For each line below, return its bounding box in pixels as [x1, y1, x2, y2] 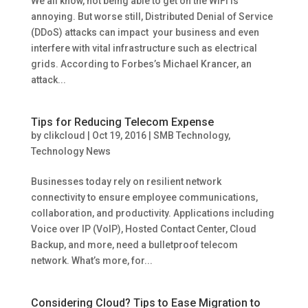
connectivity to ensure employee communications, [30, 192, 258, 203]
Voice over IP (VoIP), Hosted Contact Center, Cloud [30, 223, 256, 234]
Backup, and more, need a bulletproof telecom [30, 239, 238, 250]
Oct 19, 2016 [91, 130, 146, 141]
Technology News [30, 146, 111, 157]
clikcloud [43, 130, 85, 141]
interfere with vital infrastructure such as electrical [30, 43, 257, 54]
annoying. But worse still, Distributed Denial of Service [30, 11, 273, 22]
